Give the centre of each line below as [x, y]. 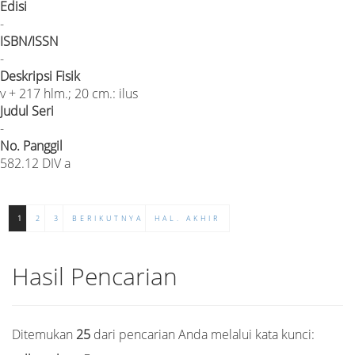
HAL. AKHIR [187, 218]
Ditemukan [44, 334]
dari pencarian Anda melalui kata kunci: [202, 334]
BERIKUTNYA [108, 218]
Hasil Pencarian [95, 276]
